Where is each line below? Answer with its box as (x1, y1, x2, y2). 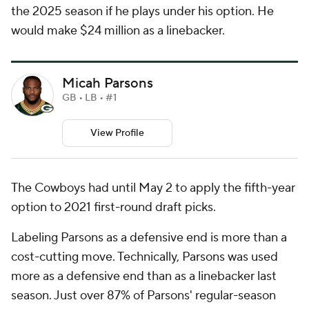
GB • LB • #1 (62, 92, 117, 105)
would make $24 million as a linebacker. (11, 23, 228, 39)
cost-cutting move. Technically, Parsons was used (11, 249, 278, 266)
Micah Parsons (62, 74, 153, 93)
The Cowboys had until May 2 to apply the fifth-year (11, 180, 295, 197)
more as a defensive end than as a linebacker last (11, 268, 277, 285)
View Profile (90, 127, 144, 140)
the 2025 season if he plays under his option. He (11, 3, 274, 19)
